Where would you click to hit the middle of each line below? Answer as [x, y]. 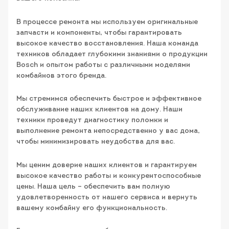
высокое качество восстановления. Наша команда [107, 43]
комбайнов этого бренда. [61, 76]
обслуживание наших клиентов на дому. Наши [99, 110]
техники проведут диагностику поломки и [92, 121]
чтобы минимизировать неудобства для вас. [96, 142]
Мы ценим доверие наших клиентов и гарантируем [107, 165]
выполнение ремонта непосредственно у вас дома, [108, 131]
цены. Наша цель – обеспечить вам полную [93, 187]
